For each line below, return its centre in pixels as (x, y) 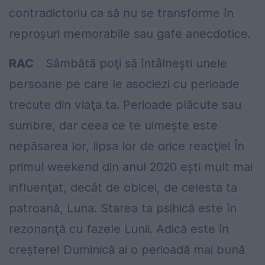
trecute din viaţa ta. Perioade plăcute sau (125, 104)
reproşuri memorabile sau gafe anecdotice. (130, 33)
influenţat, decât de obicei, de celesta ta (123, 187)
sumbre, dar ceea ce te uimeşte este (113, 125)
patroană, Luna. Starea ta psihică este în (123, 208)
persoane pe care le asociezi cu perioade (124, 84)
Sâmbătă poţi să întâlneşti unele (136, 63)
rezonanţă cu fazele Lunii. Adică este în (119, 229)
